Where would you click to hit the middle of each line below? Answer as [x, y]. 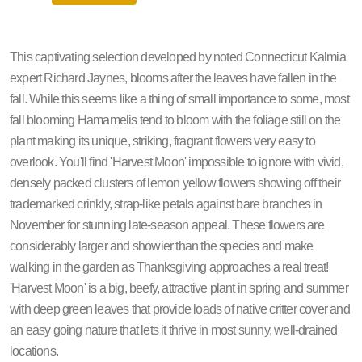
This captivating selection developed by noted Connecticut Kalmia [178, 57]
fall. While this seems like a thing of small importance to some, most [179, 99]
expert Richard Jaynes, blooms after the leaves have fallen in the [173, 78]
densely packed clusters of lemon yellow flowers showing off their [175, 183]
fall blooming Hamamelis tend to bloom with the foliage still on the [175, 120]
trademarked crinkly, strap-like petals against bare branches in [166, 204]
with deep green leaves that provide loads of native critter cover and [180, 309]
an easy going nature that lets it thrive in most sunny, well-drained [174, 330]
